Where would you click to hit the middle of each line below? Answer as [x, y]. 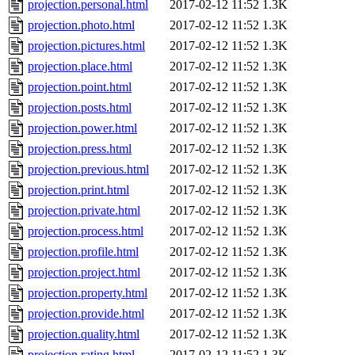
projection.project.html [84, 273]
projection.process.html [86, 231]
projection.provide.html [86, 314]
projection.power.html [82, 128]
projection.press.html [80, 149]
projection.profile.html [83, 252]
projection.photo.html [81, 25]
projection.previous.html [88, 170]
